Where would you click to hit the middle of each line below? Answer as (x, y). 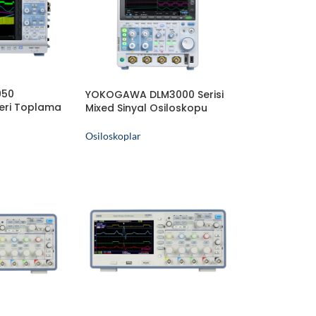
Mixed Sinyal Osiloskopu (147, 108)
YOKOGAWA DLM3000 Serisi (155, 94)
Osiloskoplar (114, 135)
